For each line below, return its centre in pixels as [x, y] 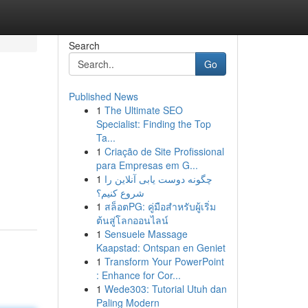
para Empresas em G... [147, 165]
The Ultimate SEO [143, 110]
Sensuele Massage [146, 234]
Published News [103, 96]
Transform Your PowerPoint [164, 261]
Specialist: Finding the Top [153, 124]
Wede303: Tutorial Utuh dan [165, 289]
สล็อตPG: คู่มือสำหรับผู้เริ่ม [160, 206]
